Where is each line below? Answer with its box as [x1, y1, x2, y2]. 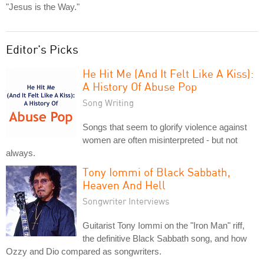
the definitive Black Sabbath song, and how [82, 233, 247, 243]
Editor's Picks [6, 41, 78, 57]
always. [6, 147, 35, 158]
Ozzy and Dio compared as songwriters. [6, 246, 161, 256]
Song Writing [82, 97, 134, 108]
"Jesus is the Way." [6, 1, 80, 12]
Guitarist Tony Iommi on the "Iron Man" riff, [82, 220, 245, 230]
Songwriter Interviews [82, 195, 170, 206]
